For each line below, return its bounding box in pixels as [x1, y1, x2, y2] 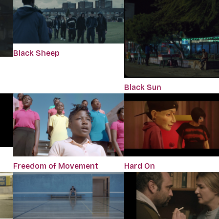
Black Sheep [13, 48, 60, 58]
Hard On [124, 161, 155, 171]
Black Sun [124, 83, 161, 92]
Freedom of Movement [13, 161, 98, 171]
